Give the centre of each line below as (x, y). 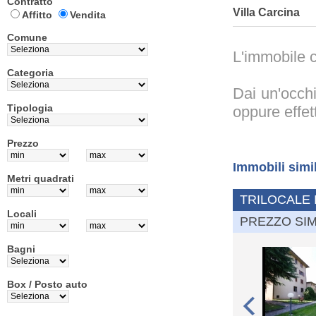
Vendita (88, 15)
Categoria (30, 73)
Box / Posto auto (47, 284)
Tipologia (30, 108)
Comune (27, 37)
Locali (22, 214)
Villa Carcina (266, 12)
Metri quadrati (41, 178)
